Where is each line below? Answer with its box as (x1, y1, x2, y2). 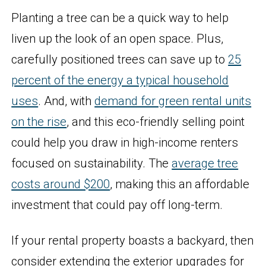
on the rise (11, 114, 67, 129)
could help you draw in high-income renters (11, 135, 239, 150)
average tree (172, 156, 239, 170)
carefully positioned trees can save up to (11, 52, 229, 66)
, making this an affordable (110, 176, 250, 191)
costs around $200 (11, 176, 110, 191)
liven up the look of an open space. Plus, (11, 31, 224, 46)
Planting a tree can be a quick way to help (11, 10, 229, 25)
